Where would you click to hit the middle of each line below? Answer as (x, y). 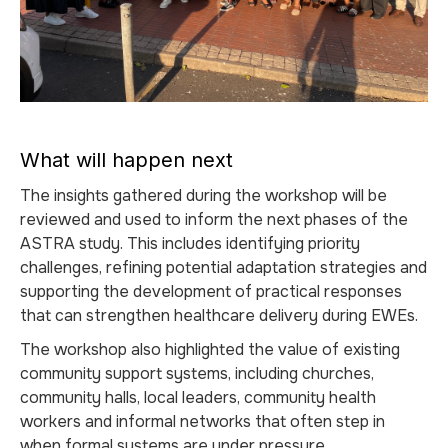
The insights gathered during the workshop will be (203, 195)
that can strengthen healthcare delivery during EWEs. (219, 315)
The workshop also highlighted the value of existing (210, 349)
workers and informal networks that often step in (202, 421)
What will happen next (126, 160)
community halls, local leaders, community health (198, 397)
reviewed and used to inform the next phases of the (214, 219)
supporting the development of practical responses (211, 291)
